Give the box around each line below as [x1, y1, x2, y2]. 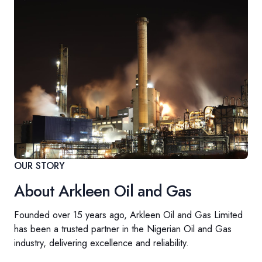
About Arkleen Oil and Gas [14, 180, 191, 202]
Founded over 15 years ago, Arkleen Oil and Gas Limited [14, 208, 243, 222]
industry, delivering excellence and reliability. [14, 236, 189, 250]
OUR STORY [14, 159, 65, 173]
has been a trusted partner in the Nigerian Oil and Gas [14, 222, 232, 236]
